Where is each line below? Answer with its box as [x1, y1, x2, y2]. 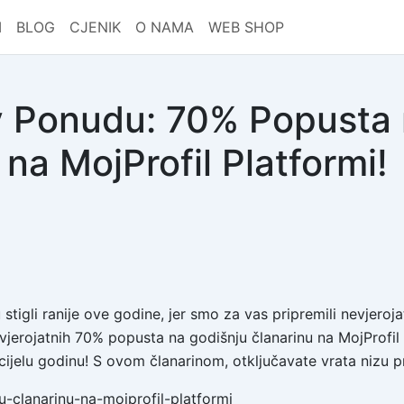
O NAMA [134, 18, 194, 37]
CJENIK [69, 18, 121, 37]
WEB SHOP [207, 18, 284, 37]
